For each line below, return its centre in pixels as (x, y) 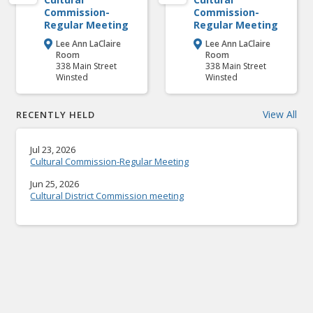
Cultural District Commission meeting (107, 196)
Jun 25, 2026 (55, 184)
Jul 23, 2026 (53, 150)
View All (279, 114)
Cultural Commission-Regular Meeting (110, 161)
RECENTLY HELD (56, 115)
